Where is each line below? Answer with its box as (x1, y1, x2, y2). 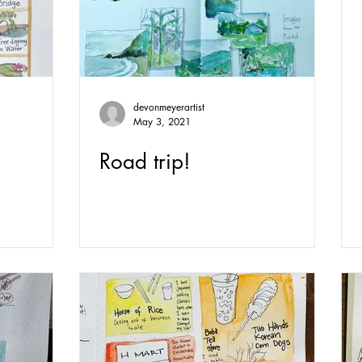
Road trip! (99, 148, 191, 175)
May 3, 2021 (133, 115, 191, 128)
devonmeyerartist (133, 100, 204, 114)
